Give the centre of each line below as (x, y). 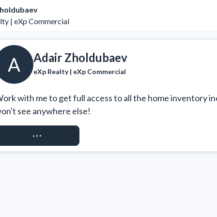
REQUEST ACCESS (37, 135)
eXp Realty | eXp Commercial (80, 71)
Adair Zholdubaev (80, 57)
